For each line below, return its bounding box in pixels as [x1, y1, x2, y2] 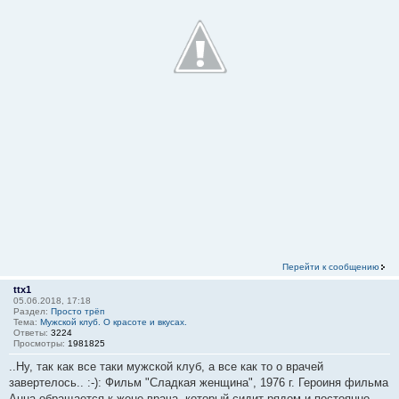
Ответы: [13, 328, 51, 338]
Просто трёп [51, 306, 104, 317]
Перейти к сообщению [282, 262, 379, 273]
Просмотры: [13, 338, 68, 349]
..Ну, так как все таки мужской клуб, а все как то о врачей [9, 360, 323, 374]
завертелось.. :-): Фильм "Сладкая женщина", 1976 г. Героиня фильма [9, 376, 388, 390]
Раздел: [13, 306, 51, 317]
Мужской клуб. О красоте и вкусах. [40, 317, 187, 328]
